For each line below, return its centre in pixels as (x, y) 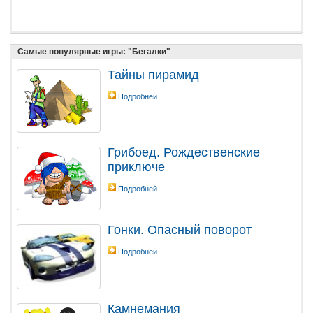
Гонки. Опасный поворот (180, 230)
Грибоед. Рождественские (184, 153)
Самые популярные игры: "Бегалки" (94, 51)
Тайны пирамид (153, 74)
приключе (136, 167)
